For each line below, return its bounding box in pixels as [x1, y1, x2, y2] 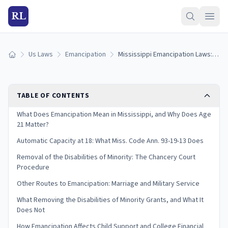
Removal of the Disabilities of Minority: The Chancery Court [17, 152, 195, 162]
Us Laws [28, 49, 53, 60]
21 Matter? [17, 120, 49, 130]
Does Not [17, 205, 45, 215]
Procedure [17, 162, 49, 173]
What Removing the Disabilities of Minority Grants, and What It [17, 195, 204, 205]
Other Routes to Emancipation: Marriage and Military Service [17, 179, 199, 189]
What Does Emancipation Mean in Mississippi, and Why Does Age [17, 109, 211, 120]
